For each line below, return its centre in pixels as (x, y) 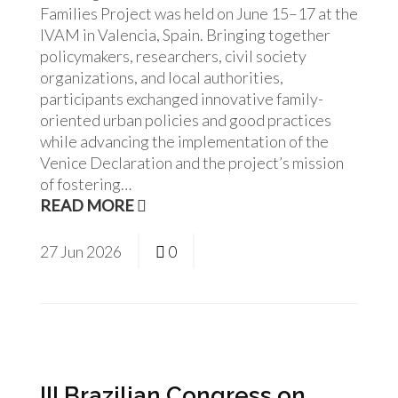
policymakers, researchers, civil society (173, 56)
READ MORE (88, 205)
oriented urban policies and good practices (186, 120)
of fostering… (86, 184)
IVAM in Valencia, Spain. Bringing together (185, 35)
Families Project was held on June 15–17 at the (199, 13)
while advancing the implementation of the (184, 141)
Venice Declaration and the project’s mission (192, 163)
